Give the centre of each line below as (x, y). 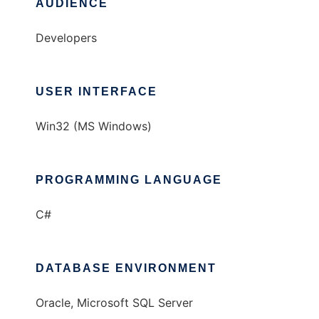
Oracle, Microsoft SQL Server (114, 303)
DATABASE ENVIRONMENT (126, 268)
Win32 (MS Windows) (94, 126)
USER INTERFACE (96, 92)
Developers (66, 38)
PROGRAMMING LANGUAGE (129, 180)
